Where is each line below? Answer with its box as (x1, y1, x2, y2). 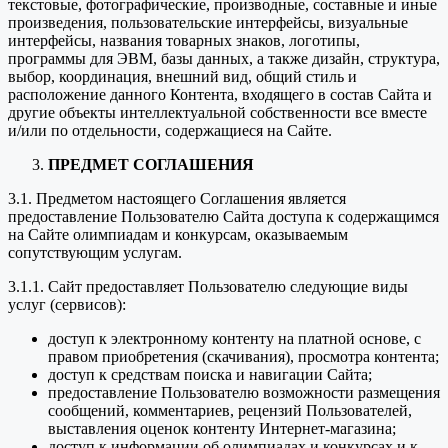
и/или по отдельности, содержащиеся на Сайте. (8, 122, 332, 140)
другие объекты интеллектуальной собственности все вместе (8, 104, 427, 122)
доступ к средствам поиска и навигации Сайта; (48, 366, 372, 384)
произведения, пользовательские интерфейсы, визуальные (8, 14, 408, 32)
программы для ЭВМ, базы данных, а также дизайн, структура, (8, 50, 440, 68)
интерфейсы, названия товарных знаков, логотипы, (8, 32, 360, 50)
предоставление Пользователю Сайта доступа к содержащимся (8, 208, 439, 226)
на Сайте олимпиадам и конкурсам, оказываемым (8, 226, 348, 244)
